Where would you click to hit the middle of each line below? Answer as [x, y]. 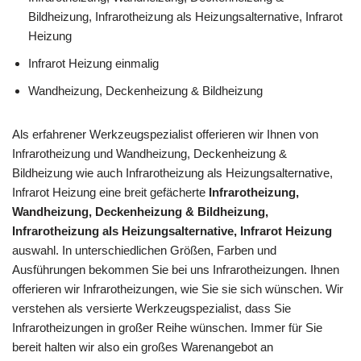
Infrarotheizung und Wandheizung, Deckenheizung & [149, 153]
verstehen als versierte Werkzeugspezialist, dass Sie [151, 308]
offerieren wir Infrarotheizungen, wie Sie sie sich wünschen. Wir [178, 288]
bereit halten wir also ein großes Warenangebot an [143, 346]
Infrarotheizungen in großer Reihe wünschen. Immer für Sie [167, 327]
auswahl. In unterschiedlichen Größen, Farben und [144, 250]
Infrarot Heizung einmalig [93, 63]
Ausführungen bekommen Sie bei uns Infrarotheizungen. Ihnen [176, 269]
